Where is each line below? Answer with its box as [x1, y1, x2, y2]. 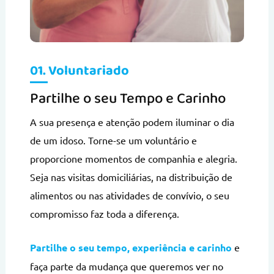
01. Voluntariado [29, 60, 129, 83]
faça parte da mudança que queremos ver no [29, 260, 223, 273]
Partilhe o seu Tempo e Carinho [29, 87, 226, 111]
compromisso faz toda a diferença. [29, 207, 179, 220]
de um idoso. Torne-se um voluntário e [29, 134, 197, 147]
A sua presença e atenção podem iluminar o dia [29, 116, 234, 128]
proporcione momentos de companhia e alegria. [29, 152, 237, 165]
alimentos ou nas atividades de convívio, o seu [29, 189, 229, 202]
